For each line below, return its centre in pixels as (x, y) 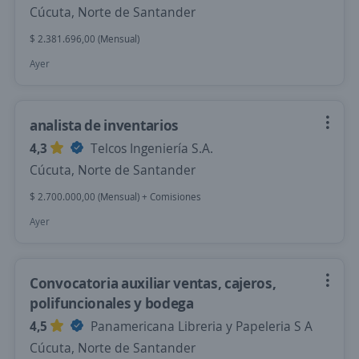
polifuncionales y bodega (112, 303)
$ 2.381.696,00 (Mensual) (85, 39)
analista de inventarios (105, 125)
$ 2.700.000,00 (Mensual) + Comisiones (115, 197)
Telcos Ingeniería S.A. (150, 148)
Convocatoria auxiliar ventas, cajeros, (153, 283)
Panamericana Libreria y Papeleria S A (200, 326)
